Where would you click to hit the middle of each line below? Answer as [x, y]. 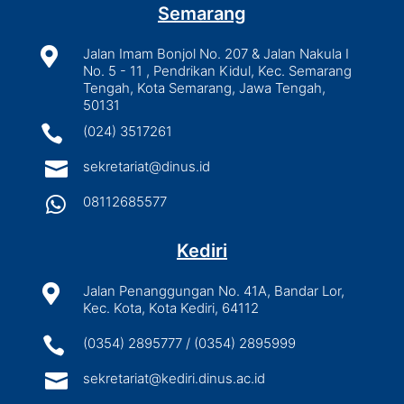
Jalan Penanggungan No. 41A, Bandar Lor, [213, 290]
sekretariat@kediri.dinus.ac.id [174, 378]
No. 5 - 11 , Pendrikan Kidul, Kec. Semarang [217, 70]
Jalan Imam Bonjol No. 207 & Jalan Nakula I [216, 53]
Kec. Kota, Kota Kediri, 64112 [170, 308]
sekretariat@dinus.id [146, 166]
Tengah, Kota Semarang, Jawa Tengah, [204, 87]
